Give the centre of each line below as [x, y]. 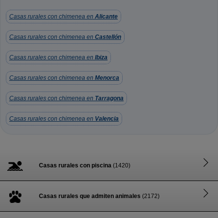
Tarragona [109, 98]
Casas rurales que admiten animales [90, 196]
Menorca [107, 78]
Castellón [108, 37]
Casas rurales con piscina [75, 165]
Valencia [107, 119]
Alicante [106, 17]
